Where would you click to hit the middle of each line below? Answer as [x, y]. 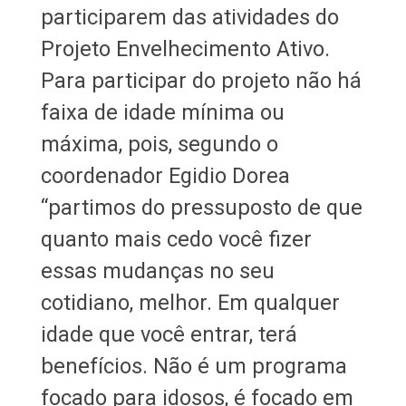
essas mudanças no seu [157, 271]
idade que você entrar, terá [169, 334]
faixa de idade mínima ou [162, 112]
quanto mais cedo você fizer [176, 239]
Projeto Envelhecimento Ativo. [185, 48]
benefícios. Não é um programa [193, 366]
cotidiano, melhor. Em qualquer [190, 302]
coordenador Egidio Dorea [165, 175]
